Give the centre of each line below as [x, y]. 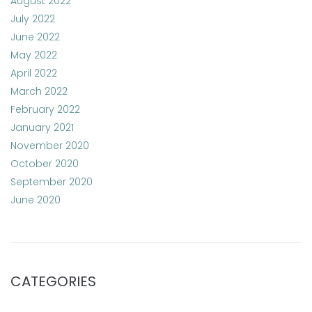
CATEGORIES [53, 281]
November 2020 [50, 146]
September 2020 [52, 182]
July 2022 [33, 19]
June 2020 [36, 200]
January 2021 [42, 127]
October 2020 [45, 164]
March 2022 [39, 91]
